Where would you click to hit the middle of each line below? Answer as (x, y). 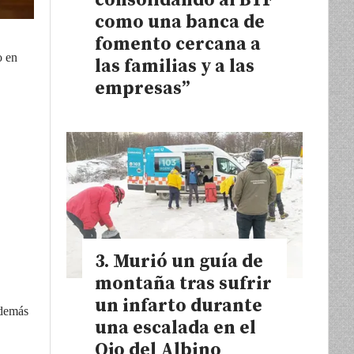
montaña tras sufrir (183, 284)
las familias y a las (175, 66)
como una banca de (180, 22)
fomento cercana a (178, 44)
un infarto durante (179, 307)
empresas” (142, 88)
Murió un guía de (188, 262)
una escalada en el (175, 329)
